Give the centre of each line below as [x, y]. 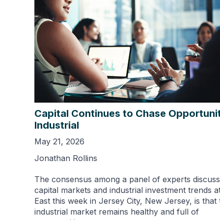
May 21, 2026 [59, 141]
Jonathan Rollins [66, 158]
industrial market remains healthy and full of [117, 211]
